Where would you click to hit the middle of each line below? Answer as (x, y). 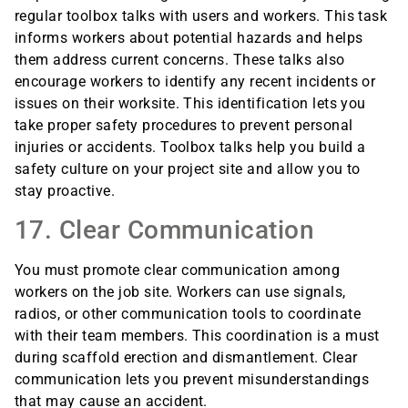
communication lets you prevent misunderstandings (192, 380)
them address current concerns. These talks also (180, 59)
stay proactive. (67, 190)
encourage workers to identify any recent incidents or (195, 81)
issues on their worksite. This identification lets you (190, 103)
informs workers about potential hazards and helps (189, 37)
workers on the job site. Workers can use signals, (180, 292)
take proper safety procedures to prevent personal (184, 125)
